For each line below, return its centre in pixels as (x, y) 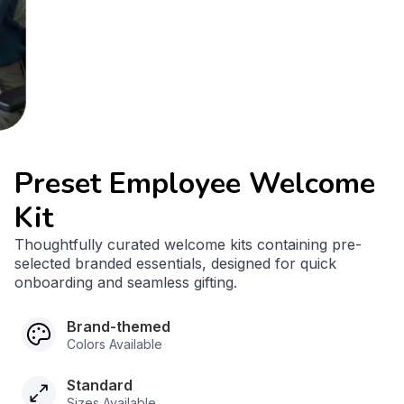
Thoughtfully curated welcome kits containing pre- (188, 244)
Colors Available (115, 344)
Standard (100, 385)
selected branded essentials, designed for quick (175, 263)
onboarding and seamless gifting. (126, 282)
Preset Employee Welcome (195, 184)
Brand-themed (119, 326)
